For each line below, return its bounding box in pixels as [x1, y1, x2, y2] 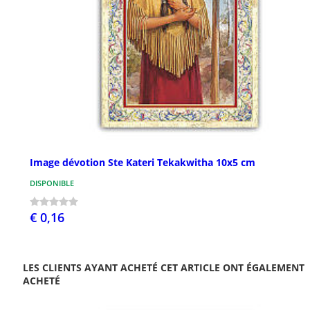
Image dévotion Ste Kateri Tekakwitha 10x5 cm [30, 156, 255, 170]
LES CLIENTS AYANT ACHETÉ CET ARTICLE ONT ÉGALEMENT [23, 261, 304, 275]
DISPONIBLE [30, 178, 74, 189]
